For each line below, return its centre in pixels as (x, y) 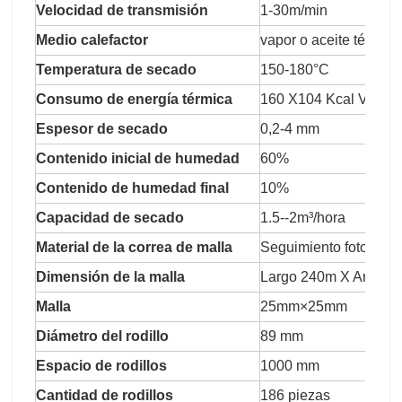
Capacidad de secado (110, 218)
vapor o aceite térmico (330, 40)
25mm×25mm (304, 307)
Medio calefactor (92, 40)
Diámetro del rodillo (102, 336)
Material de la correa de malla (134, 248)
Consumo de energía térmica (134, 100)
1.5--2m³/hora (303, 218)
